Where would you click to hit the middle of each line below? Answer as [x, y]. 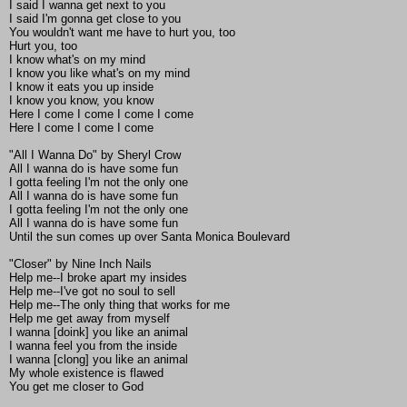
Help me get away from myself [89, 319]
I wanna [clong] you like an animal [99, 360]
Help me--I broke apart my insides [98, 278]
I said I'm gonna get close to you [95, 19]
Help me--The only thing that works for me [119, 305]
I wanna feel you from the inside [93, 346]
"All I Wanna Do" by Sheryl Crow [95, 155]
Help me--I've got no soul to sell [92, 292]
